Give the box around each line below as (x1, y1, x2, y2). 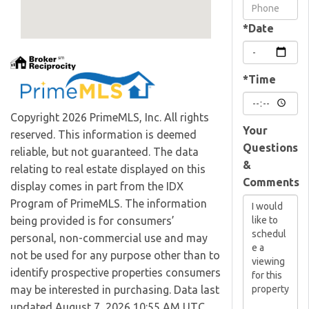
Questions (243, 141, 298, 154)
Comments (243, 175, 299, 188)
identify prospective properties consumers (10, 266, 221, 279)
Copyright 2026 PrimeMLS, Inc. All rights (10, 111, 209, 124)
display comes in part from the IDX (10, 180, 183, 193)
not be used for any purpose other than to (10, 249, 220, 262)
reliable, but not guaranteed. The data (10, 146, 199, 159)
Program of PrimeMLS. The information (10, 197, 207, 210)
